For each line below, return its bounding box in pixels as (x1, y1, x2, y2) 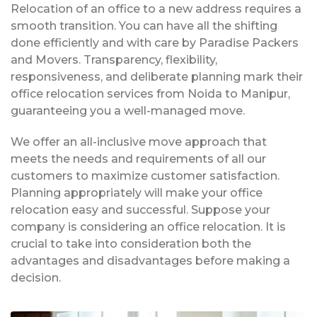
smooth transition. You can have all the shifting (11, 18, 277, 33)
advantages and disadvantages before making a (11, 253, 290, 267)
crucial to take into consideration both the (11, 236, 251, 250)
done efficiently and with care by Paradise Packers (11, 35, 299, 50)
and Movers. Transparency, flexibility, (11, 52, 217, 67)
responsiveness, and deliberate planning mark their (11, 69, 303, 83)
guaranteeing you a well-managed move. (11, 103, 245, 117)
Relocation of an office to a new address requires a (11, 1, 301, 16)
